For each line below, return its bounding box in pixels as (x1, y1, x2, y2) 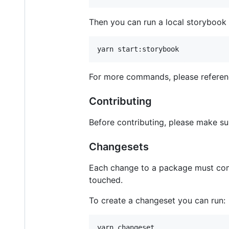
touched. (89, 174, 123, 185)
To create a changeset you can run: (89, 195, 225, 205)
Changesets (89, 140, 149, 153)
